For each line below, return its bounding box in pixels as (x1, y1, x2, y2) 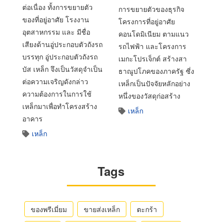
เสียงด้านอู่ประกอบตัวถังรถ (22, 39, 103, 49)
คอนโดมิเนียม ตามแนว (118, 28, 189, 39)
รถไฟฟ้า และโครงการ (118, 41, 186, 51)
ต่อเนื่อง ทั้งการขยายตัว (22, 1, 93, 12)
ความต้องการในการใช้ (22, 88, 92, 99)
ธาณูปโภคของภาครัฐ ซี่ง (118, 65, 194, 76)
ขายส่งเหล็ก (84, 204, 120, 214)
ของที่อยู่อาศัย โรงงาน (22, 14, 89, 24)
